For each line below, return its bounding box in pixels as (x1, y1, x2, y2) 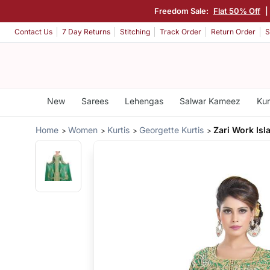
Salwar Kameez (179, 96, 240, 106)
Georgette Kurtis (139, 124, 204, 135)
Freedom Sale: (154, 5, 210, 16)
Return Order (211, 27, 256, 37)
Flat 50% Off (213, 5, 260, 16)
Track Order (160, 27, 201, 37)
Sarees (81, 96, 108, 106)
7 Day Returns (62, 27, 110, 37)
